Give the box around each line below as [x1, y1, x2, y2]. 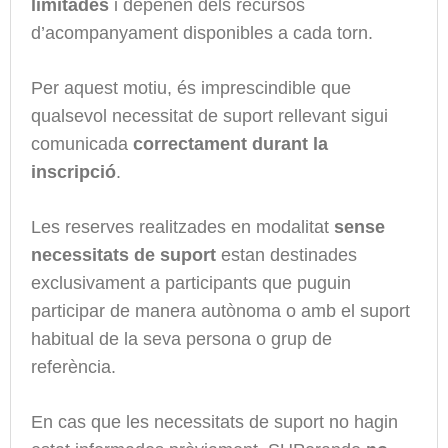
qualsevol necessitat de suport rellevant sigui [31, 105, 388, 126]
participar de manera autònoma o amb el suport [31, 300, 410, 321]
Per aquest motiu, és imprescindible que [31, 77, 351, 98]
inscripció [31, 161, 116, 182]
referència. [31, 356, 116, 377]
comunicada [31, 133, 133, 154]
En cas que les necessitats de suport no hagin [31, 411, 398, 432]
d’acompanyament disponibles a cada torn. [31, 22, 373, 43]
